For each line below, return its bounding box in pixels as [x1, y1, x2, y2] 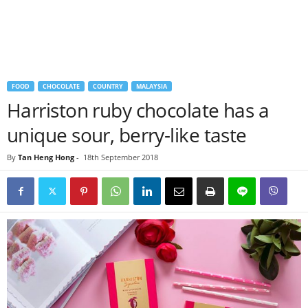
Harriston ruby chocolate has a [7, 97, 269, 123]
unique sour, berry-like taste [7, 122, 247, 148]
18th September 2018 [83, 152, 158, 162]
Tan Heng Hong [18, 152, 74, 162]
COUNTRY [93, 82, 123, 91]
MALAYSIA [136, 82, 167, 91]
